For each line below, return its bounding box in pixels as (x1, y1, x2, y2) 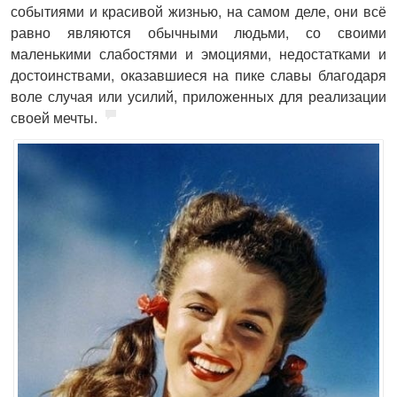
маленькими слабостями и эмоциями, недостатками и (11, 43, 386, 64)
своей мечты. (11, 107, 97, 128)
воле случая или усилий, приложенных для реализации (11, 86, 386, 106)
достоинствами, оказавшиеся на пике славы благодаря (11, 65, 386, 85)
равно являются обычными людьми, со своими (11, 22, 386, 43)
